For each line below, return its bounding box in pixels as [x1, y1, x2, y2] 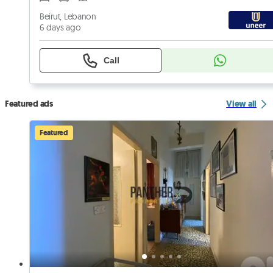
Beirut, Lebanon [40, 11, 96, 23]
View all [226, 98, 257, 110]
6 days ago [40, 22, 81, 34]
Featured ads [5, 98, 53, 110]
